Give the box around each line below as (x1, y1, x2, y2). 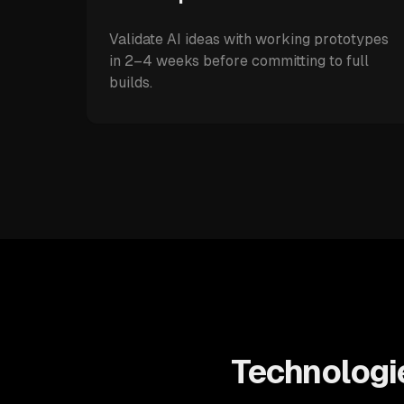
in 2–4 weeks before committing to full (109, 52, 369, 69)
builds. (109, 74, 152, 91)
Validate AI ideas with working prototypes (109, 31, 389, 48)
